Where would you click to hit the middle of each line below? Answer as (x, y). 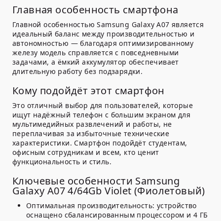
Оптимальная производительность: (91, 206)
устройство (176, 206)
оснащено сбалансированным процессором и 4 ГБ (117, 215)
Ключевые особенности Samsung (96, 181)
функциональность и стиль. (62, 162)
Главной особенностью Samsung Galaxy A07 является (108, 25)
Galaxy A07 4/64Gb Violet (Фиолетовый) (109, 191)
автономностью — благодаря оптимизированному (103, 43)
